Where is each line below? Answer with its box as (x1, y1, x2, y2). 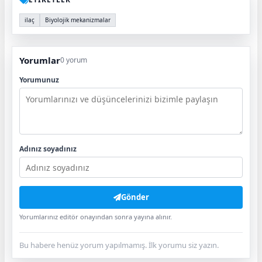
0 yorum (60, 55, 87, 65)
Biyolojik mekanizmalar (45, 16, 111, 25)
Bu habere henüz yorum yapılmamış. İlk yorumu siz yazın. (19, 240, 219, 251)
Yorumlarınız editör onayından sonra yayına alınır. (19, 212, 172, 222)
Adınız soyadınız (19, 144, 77, 154)
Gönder (120, 192, 149, 203)
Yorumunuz (19, 75, 59, 85)
